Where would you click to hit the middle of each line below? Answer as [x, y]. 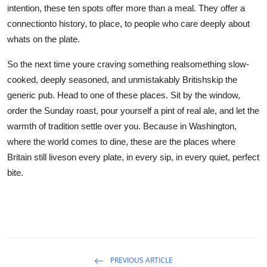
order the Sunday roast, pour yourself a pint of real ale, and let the [133, 110]
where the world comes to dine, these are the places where [121, 141]
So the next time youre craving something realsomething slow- [128, 64]
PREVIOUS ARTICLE [141, 260]
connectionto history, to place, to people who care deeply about [128, 23]
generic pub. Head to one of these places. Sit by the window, [124, 95]
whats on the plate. [44, 39]
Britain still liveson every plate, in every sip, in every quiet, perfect [133, 157]
